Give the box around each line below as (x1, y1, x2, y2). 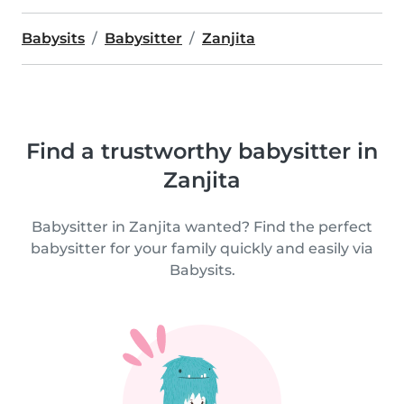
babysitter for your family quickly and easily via (31, 240, 373, 257)
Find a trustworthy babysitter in (26, 138, 378, 164)
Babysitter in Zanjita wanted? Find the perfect (32, 218, 372, 235)
